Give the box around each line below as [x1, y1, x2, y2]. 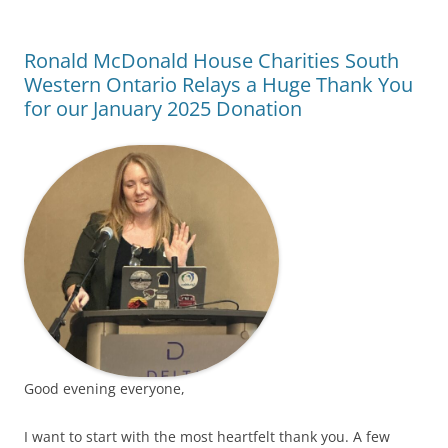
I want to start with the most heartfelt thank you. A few [24, 426, 390, 446]
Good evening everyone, [24, 378, 185, 398]
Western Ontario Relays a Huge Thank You [24, 70, 413, 98]
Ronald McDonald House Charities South [24, 46, 399, 74]
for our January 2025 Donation [24, 94, 302, 122]
